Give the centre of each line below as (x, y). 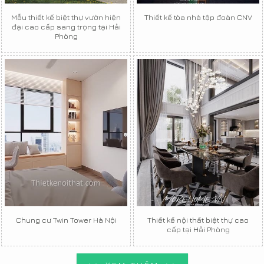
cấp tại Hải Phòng (198, 229)
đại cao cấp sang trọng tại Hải (66, 26)
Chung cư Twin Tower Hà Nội (66, 220)
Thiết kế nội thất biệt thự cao (198, 220)
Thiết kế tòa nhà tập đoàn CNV (198, 17)
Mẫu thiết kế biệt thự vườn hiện (66, 17)
